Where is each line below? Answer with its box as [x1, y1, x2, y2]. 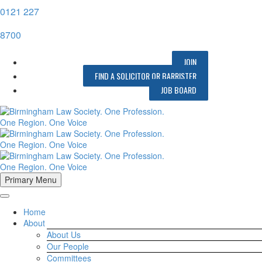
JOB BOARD [161, 84, 197, 96]
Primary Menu [5, 174, 57, 185]
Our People [47, 240, 89, 252]
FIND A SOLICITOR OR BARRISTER [95, 70, 197, 82]
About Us [47, 229, 81, 240]
